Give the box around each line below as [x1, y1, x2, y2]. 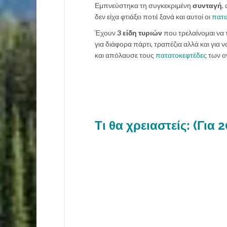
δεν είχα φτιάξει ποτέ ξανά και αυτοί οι [95, 12, 212, 21]
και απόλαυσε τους [95, 50, 156, 59]
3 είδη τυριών [116, 28, 162, 37]
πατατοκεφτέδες [156, 50, 207, 59]
